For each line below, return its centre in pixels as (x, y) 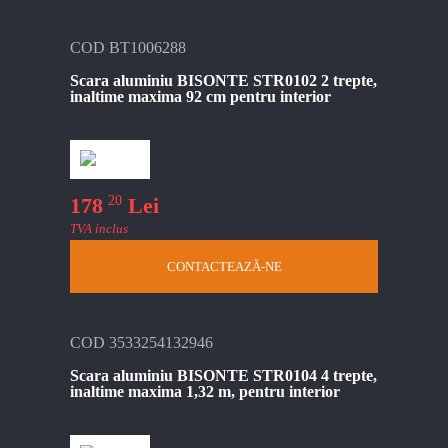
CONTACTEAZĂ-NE (224, 267)
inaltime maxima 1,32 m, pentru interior (205, 392)
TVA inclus (99, 229)
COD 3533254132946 (141, 343)
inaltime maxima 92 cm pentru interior (200, 96)
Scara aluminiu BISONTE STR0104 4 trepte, (223, 376)
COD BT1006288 (128, 47)
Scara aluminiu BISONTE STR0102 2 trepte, (223, 80)
